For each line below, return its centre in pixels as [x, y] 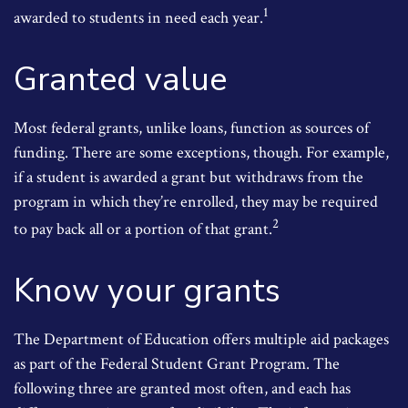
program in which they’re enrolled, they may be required [196, 202]
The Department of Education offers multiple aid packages [201, 339]
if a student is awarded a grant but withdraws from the [189, 177]
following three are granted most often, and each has [182, 388]
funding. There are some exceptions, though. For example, [201, 153]
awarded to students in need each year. [138, 18]
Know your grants [147, 291]
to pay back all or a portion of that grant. [143, 229]
